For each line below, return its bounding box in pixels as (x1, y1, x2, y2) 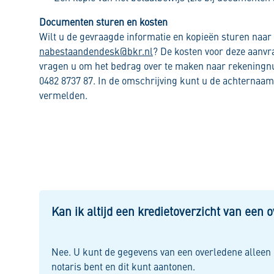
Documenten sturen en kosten (39, 15, 168, 29)
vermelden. (39, 88, 87, 102)
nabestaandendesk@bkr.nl (39, 44, 153, 58)
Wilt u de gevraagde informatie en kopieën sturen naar (39, 29, 272, 43)
